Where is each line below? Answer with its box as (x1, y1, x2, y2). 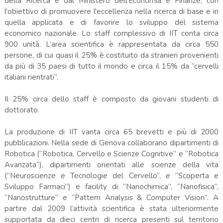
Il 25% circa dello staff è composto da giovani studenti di (4, 94, 219, 104)
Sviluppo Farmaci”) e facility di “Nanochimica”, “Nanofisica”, (4, 181, 219, 192)
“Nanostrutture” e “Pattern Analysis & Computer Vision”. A (4, 192, 219, 203)
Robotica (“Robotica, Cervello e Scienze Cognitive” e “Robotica (4, 148, 219, 159)
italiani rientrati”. (4, 72, 60, 82)
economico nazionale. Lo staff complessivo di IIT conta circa (4, 28, 219, 38)
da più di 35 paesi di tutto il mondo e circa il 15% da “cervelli (4, 61, 219, 71)
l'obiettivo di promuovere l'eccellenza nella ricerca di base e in (4, 6, 219, 16)
